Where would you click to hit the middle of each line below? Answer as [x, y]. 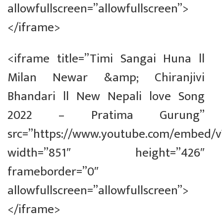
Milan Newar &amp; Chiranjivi [106, 78]
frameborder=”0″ [53, 172]
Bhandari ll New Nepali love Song [106, 97]
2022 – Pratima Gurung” [106, 115]
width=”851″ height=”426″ [106, 153]
